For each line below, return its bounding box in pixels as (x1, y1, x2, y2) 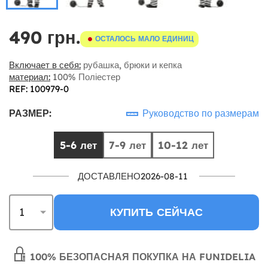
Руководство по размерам (140, 106, 259, 119)
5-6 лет (60, 138, 97, 151)
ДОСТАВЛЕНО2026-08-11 (78, 170, 188, 182)
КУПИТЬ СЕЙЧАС (110, 205, 203, 219)
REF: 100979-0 (9, 83, 69, 95)
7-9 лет (109, 138, 146, 151)
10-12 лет (158, 138, 208, 151)
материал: (9, 71, 50, 83)
